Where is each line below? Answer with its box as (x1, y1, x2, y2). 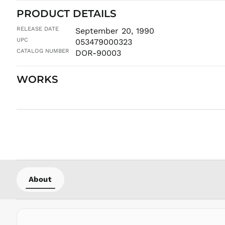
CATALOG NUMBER (16, 47, 69, 54)
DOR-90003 (75, 48, 121, 58)
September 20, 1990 (75, 26, 154, 36)
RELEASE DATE (16, 25, 59, 32)
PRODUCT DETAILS (16, 7, 117, 20)
